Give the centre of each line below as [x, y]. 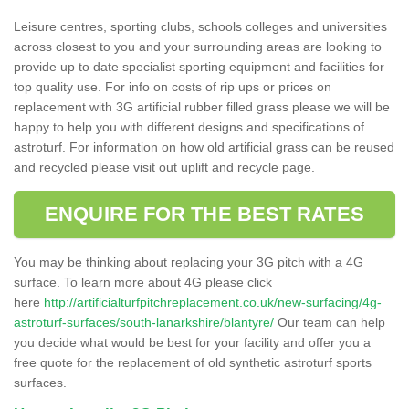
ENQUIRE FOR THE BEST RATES [204, 214]
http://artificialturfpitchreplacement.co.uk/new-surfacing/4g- [213, 302]
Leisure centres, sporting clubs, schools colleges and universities [200, 26]
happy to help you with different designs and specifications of [189, 126]
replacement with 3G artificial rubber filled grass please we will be [202, 106]
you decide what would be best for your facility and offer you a [192, 342]
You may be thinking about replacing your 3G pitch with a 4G [189, 262]
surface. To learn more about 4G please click [143, 282]
